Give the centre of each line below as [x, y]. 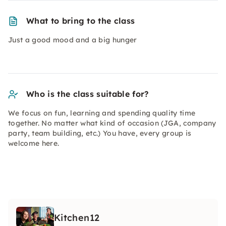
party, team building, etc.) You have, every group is [100, 133]
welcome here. [34, 143]
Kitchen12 [77, 218]
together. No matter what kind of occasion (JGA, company [112, 123]
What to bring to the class [81, 21]
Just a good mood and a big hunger [73, 40]
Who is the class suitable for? [88, 94]
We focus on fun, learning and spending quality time [102, 113]
